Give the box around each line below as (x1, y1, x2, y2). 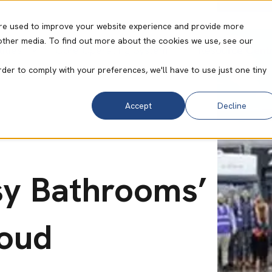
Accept (125, 100, 152, 111)
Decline (217, 100, 247, 111)
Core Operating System (55, 42, 168, 57)
